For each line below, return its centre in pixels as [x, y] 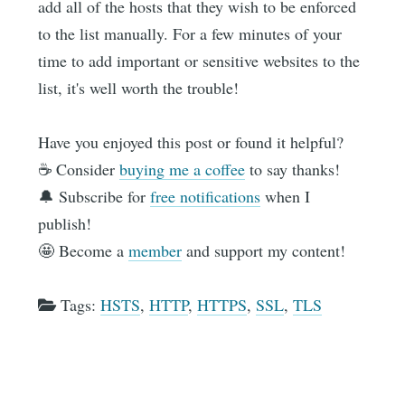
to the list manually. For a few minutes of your [190, 33]
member [155, 250]
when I [286, 196]
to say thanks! [293, 169]
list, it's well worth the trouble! [139, 87]
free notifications [206, 196]
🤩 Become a [84, 250]
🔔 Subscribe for [94, 196]
